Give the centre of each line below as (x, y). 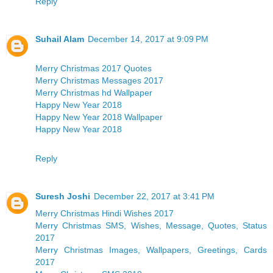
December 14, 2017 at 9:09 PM (148, 39)
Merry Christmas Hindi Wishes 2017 (105, 213)
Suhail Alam (60, 39)
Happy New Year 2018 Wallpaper (99, 117)
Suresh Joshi (63, 196)
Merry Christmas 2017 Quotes (94, 68)
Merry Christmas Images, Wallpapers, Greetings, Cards (151, 250)
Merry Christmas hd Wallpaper (94, 92)
